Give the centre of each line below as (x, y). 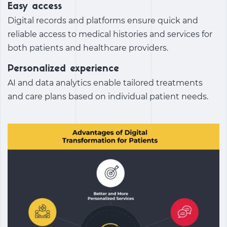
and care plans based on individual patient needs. (108, 97)
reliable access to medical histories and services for (110, 34)
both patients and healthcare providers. (88, 48)
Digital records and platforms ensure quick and (103, 21)
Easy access (35, 7)
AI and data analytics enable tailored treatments (105, 83)
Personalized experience (63, 69)
